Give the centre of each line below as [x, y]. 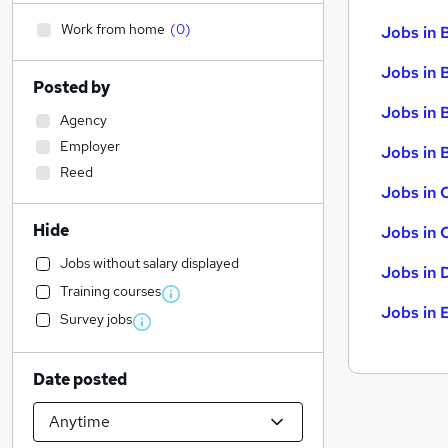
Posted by [71, 87]
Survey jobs [96, 319]
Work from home [113, 29]
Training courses [110, 291]
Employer [90, 146]
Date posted [80, 379]
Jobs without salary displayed [149, 263]
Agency [83, 120]
